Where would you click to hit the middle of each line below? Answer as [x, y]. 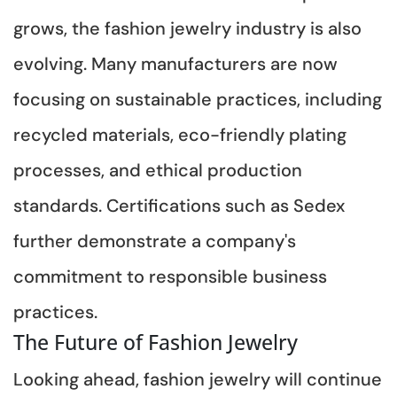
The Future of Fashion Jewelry [156, 342]
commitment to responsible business [170, 276]
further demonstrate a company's [155, 241]
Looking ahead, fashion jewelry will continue [198, 379]
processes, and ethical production [158, 170]
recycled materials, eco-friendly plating [180, 134]
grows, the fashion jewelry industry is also [187, 28]
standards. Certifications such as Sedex [179, 205]
